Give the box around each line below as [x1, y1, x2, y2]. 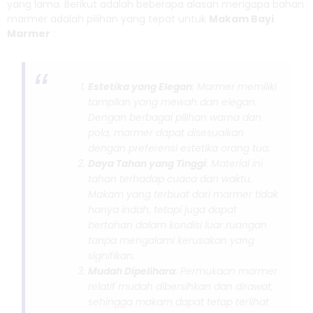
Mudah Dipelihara [88, 263, 176, 278]
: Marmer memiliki [192, 79, 277, 94]
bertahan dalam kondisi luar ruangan [88, 217, 268, 232]
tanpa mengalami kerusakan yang [88, 233, 255, 247]
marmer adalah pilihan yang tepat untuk [7, 11, 209, 26]
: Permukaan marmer [175, 263, 278, 278]
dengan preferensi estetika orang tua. [88, 140, 271, 155]
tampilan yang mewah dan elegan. [88, 94, 258, 109]
